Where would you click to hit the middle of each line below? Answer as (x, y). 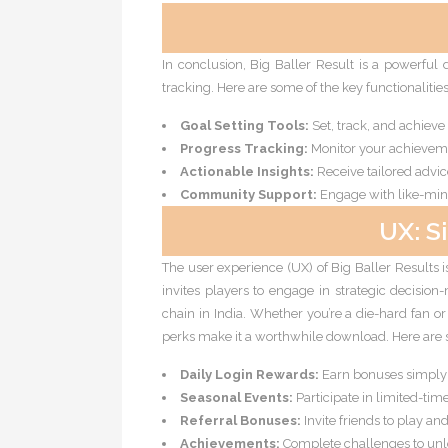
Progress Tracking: (244, 148)
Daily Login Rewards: (249, 374)
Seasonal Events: (236, 397)
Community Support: (248, 194)
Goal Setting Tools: (244, 125)
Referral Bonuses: (240, 420)
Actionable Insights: (247, 171)
